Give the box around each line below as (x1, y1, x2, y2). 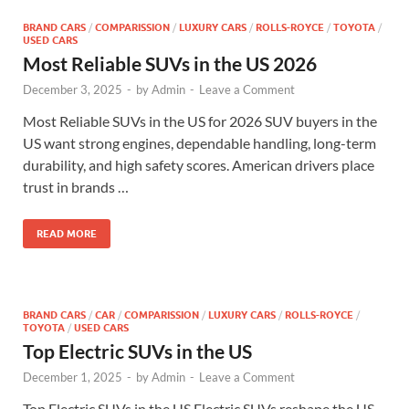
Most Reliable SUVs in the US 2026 (23, 52, 317, 75)
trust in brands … (23, 178, 129, 195)
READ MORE (37, 227, 97, 240)
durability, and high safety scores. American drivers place (23, 156, 374, 173)
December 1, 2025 (23, 370, 122, 384)
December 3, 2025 (23, 82, 122, 97)
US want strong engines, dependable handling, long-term (23, 134, 376, 152)
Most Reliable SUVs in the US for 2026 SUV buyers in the (23, 112, 377, 130)
